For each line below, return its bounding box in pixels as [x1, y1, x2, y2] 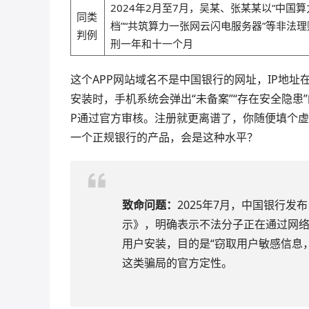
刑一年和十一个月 [110, 36, 193, 50]
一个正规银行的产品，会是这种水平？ [70, 129, 258, 145]
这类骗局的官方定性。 [122, 255, 232, 270]
